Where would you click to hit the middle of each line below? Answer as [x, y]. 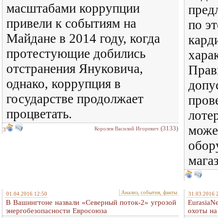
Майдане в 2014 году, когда [83, 38]
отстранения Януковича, [75, 69]
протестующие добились [76, 54]
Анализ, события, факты [149, 192]
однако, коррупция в [64, 84]
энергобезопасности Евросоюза [56, 211]
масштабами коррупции [73, 8]
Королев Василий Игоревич [127, 128]
